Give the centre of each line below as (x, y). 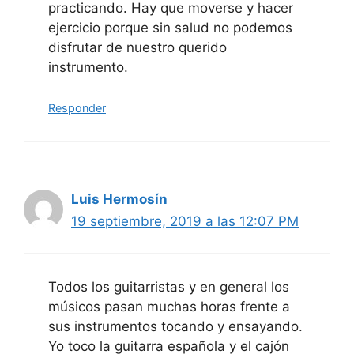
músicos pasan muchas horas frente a (169, 307)
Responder (77, 107)
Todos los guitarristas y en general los (169, 287)
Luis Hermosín (119, 199)
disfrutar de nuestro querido (137, 48)
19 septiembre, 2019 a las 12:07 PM (185, 221)
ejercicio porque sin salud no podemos (170, 28)
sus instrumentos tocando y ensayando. (175, 327)
